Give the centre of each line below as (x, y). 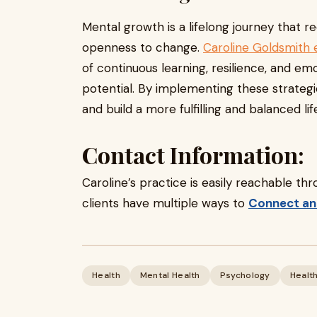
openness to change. (143, 47)
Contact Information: (193, 155)
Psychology (245, 275)
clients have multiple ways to (165, 203)
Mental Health (170, 275)
